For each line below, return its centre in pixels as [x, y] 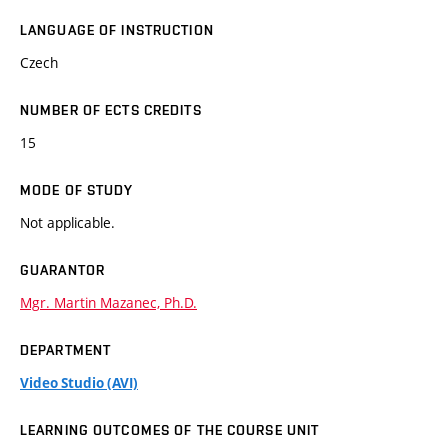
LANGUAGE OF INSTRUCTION [117, 30]
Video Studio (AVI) [79, 383]
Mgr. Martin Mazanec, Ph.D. [108, 303]
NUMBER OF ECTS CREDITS [111, 110]
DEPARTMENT [66, 350]
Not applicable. [67, 223]
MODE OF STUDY [77, 190]
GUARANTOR [63, 270]
